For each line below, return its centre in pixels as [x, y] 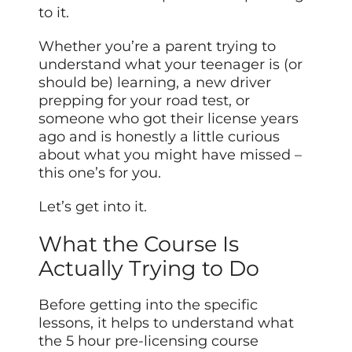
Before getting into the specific [148, 305]
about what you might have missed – [170, 154]
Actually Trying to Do [149, 269]
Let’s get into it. [93, 206]
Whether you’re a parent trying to [158, 46]
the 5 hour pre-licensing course [149, 341]
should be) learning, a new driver [155, 82]
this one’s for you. [100, 172]
